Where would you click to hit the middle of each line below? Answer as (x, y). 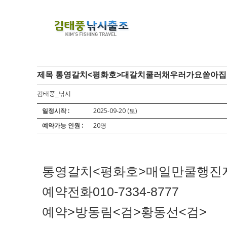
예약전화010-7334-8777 (110, 192)
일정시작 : (56, 111)
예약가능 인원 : (63, 125)
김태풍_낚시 (54, 94)
